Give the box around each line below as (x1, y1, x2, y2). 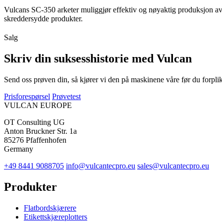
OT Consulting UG (4, 117, 65, 126)
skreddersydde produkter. (4, 14, 83, 23)
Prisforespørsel (4, 92, 50, 101)
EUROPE (38, 101, 72, 110)
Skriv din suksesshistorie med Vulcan (4, 52, 192, 65)
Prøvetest (52, 92, 81, 101)
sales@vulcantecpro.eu (137, 161, 209, 170)
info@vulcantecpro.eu (66, 161, 135, 170)
